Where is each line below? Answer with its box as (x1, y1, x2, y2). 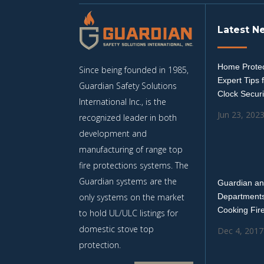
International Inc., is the (79, 96, 167, 108)
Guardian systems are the (79, 176, 177, 187)
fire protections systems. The (79, 160, 189, 171)
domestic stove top (79, 223, 154, 235)
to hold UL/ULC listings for (79, 207, 179, 219)
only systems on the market (79, 192, 185, 203)
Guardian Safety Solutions (79, 80, 177, 92)
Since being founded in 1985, (79, 64, 189, 76)
